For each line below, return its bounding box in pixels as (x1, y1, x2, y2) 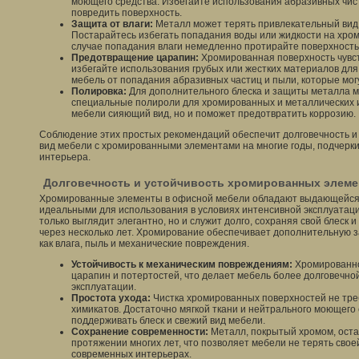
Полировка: (71, 86, 127, 97)
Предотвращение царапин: (71, 52, 199, 63)
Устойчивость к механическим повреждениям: (71, 259, 292, 270)
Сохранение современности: (71, 326, 208, 337)
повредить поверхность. (71, 7, 182, 18)
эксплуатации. (71, 281, 136, 292)
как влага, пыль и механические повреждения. (39, 238, 249, 249)
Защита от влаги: (71, 18, 153, 30)
